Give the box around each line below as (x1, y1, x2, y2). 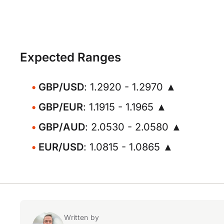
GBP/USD (38, 81, 84, 93)
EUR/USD (38, 141, 83, 153)
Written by (64, 213, 99, 221)
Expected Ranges (20, 50, 121, 64)
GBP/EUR (38, 101, 83, 113)
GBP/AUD (38, 121, 85, 133)
